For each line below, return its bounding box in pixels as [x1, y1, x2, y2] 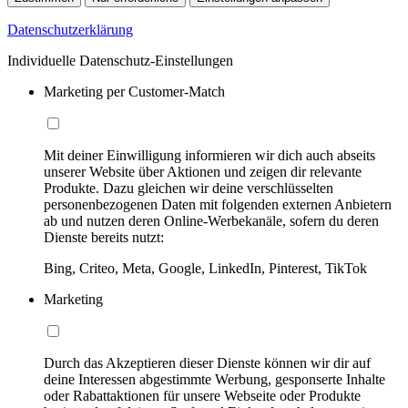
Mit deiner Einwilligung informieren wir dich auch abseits [44, 147, 375, 163]
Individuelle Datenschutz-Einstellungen [7, 52, 233, 68]
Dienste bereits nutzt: [44, 229, 164, 245]
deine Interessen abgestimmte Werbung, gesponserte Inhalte [44, 371, 385, 387]
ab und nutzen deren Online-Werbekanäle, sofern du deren [44, 212, 379, 229]
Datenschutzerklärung [7, 21, 133, 37]
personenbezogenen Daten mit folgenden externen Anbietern [44, 196, 392, 212]
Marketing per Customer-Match [44, 83, 225, 99]
